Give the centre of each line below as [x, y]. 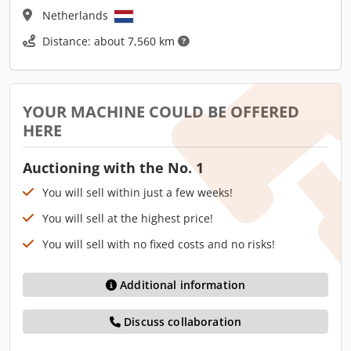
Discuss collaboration [181, 321]
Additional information [183, 284]
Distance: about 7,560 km [110, 41]
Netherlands [77, 15]
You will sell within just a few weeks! [138, 192]
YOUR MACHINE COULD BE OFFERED [161, 111]
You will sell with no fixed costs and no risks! [159, 244]
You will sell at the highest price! [128, 218]
